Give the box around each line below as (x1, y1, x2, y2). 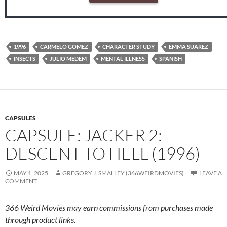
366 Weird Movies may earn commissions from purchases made (5, 203, 213, 213)
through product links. (5, 215, 75, 225)
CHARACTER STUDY (102, 43, 155, 50)
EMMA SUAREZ (169, 43, 208, 50)
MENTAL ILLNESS (101, 55, 145, 62)
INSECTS (14, 55, 35, 62)
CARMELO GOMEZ (40, 43, 88, 50)
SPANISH (159, 55, 182, 62)
